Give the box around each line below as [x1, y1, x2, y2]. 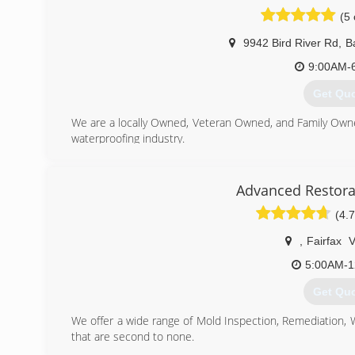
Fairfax [306, 235, 342, 247]
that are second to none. [71, 329, 194, 345]
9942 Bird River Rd [242, 36, 338, 49]
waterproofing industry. [71, 131, 185, 147]
